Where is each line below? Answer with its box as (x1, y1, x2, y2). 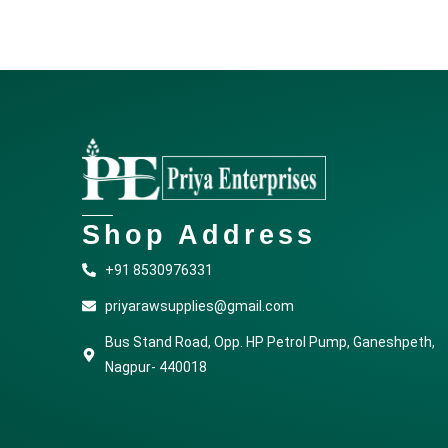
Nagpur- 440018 (104, 358, 207, 375)
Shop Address (82, 218, 316, 250)
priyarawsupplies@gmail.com (104, 297, 294, 314)
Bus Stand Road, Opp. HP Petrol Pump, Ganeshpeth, (104, 333, 435, 350)
